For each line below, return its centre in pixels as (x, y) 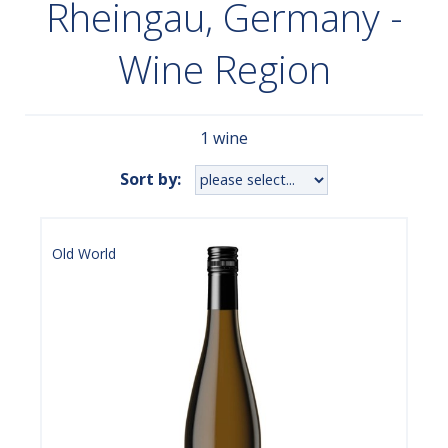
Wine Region (224, 69)
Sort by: (150, 179)
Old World (84, 253)
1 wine (224, 137)
